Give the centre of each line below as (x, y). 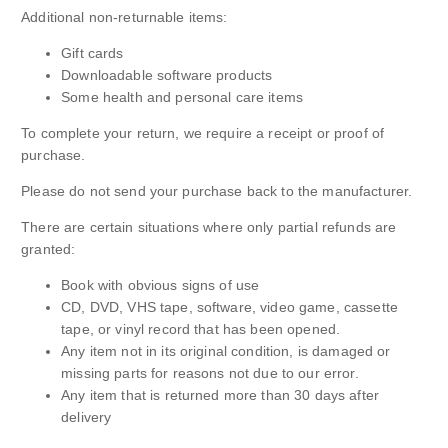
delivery (86, 416)
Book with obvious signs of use (160, 284)
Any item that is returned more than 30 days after (220, 394)
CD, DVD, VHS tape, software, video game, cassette (230, 306)
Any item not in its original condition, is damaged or (226, 350)
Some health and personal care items (182, 96)
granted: (48, 248)
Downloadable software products (167, 74)
